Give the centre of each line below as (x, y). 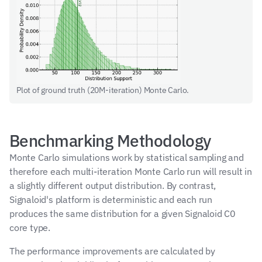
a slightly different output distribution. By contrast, (113, 185)
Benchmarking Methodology (110, 141)
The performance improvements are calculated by (112, 251)
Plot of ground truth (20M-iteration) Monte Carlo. (103, 90)
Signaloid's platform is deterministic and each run (111, 199)
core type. (30, 227)
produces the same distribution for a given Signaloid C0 (123, 213)
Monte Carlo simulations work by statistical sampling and (127, 157)
